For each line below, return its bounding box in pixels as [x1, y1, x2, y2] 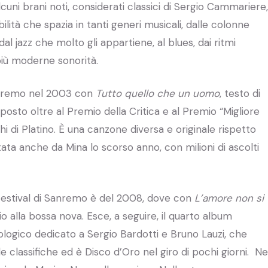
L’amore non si [194, 191, 264, 205]
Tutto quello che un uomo [96, 86, 220, 100]
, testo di [220, 86, 260, 100]
